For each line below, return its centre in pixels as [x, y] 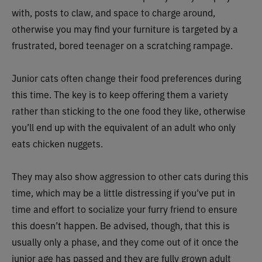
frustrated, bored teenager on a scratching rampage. [122, 45]
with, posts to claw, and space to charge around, [113, 12]
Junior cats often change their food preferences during [126, 78]
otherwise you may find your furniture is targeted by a [125, 29]
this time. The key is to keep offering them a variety [120, 94]
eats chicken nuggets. [57, 143]
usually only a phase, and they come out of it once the [125, 242]
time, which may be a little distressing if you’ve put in [123, 192]
